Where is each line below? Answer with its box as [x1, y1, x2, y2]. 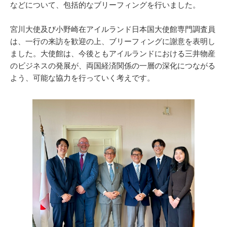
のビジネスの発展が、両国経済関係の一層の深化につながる [10, 62, 215, 70]
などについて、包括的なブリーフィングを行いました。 [10, 1, 200, 10]
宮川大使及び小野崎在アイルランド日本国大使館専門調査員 [10, 25, 215, 34]
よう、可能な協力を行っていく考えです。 [10, 74, 155, 83]
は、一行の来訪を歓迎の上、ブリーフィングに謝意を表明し [10, 37, 215, 46]
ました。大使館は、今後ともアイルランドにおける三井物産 [10, 50, 215, 58]
